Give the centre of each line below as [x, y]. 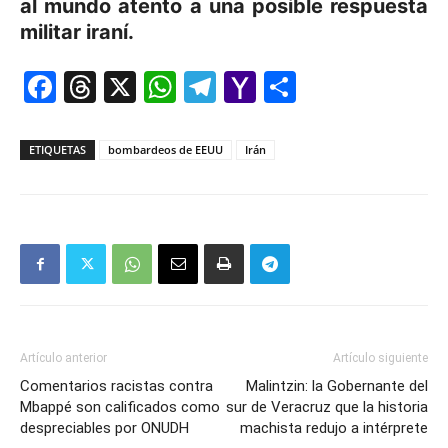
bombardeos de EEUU [165, 150]
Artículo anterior [63, 358]
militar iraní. [77, 32]
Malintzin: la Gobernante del [337, 386]
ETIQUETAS [57, 150]
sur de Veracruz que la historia [327, 407]
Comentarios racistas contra [116, 386]
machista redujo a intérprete [334, 428]
